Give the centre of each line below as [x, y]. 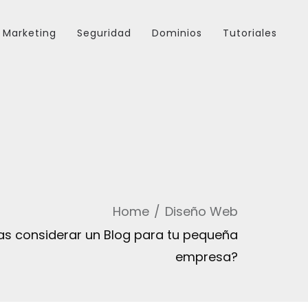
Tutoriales [250, 33]
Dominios [177, 33]
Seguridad [104, 33]
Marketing [30, 33]
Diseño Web [201, 211]
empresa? [207, 257]
